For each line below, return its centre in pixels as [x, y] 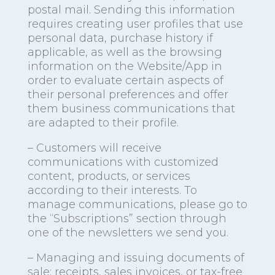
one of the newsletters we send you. [128, 233]
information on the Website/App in [125, 67]
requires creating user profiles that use [135, 24]
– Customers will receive [94, 148]
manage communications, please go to [137, 205]
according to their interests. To [112, 191]
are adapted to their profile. [103, 123]
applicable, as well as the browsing [125, 52]
